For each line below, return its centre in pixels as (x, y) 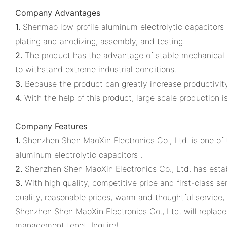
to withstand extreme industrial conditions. (96, 69)
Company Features (51, 126)
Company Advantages (58, 12)
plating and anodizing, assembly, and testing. (100, 41)
